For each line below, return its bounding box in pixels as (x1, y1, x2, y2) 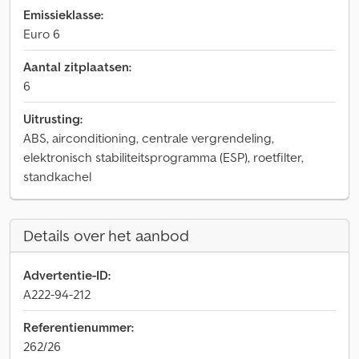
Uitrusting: (23, 111, 83, 127)
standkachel (23, 168, 91, 184)
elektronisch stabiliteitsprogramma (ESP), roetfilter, (23, 149, 304, 165)
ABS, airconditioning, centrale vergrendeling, (23, 130, 274, 146)
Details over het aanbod (23, 225, 189, 246)
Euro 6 (23, 26, 60, 42)
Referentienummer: (23, 319, 134, 335)
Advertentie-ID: (23, 267, 111, 283)
